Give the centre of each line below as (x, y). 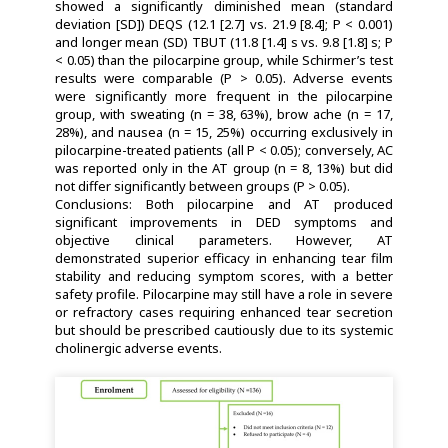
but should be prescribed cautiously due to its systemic (224, 329)
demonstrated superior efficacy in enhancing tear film (224, 257)
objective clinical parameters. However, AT (224, 239)
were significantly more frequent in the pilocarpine (224, 95)
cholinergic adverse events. (138, 347)
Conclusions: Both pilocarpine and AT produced (224, 203)
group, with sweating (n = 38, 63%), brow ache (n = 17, (224, 113)
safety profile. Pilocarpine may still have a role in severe (224, 293)
